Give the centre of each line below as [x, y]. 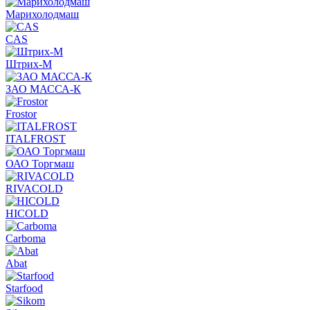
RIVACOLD [34, 188]
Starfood [24, 288]
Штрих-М [29, 64]
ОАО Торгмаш [40, 163]
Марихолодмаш [42, 14]
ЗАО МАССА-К [43, 89]
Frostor [21, 113]
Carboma [26, 238]
